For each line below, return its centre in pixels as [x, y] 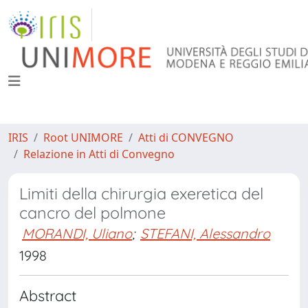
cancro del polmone [92, 213]
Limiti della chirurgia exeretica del [141, 194]
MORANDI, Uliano [77, 233]
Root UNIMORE [83, 137]
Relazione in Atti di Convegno [99, 154]
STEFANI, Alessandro [205, 233]
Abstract [48, 295]
